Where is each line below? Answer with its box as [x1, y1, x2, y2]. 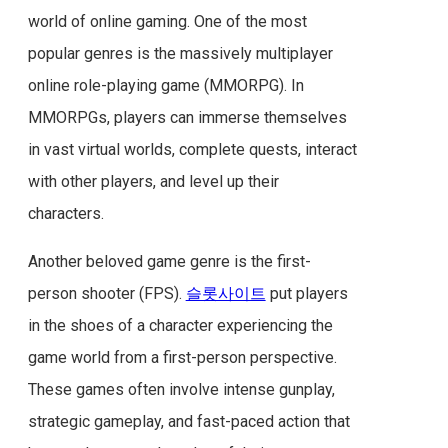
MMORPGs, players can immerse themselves [27, 107, 347, 127]
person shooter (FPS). [27, 283, 186, 303]
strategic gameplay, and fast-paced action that [27, 411, 350, 431]
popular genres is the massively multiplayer [27, 43, 333, 63]
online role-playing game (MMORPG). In [27, 75, 304, 95]
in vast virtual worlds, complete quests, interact [27, 139, 357, 159]
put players [265, 283, 348, 303]
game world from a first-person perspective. [27, 347, 337, 367]
